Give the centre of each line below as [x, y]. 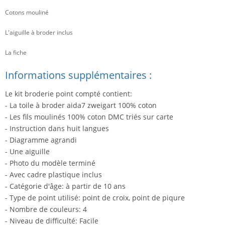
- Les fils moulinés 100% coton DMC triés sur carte [89, 117]
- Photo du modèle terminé [50, 163]
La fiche [16, 53]
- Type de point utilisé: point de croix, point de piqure [95, 198]
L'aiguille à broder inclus [39, 33]
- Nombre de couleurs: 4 [46, 209]
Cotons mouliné [27, 13]
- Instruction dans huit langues [57, 129]
